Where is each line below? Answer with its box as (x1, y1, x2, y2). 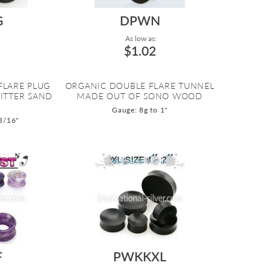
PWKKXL (113, 249, 167, 264)
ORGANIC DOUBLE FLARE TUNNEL (65, 80, 215, 91)
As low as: (123, 34, 157, 44)
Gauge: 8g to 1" (112, 105, 168, 115)
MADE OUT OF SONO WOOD (77, 91, 203, 102)
